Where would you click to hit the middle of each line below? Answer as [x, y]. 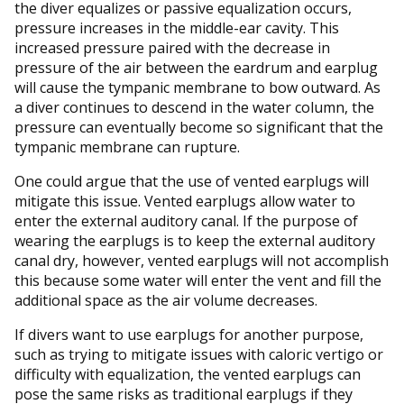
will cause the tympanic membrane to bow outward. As [197, 87]
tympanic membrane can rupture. [127, 147]
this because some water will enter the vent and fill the [198, 280]
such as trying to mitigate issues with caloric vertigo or [199, 354]
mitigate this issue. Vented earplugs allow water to [185, 201]
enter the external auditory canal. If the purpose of [186, 220]
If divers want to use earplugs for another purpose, [189, 334]
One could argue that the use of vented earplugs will [192, 181]
